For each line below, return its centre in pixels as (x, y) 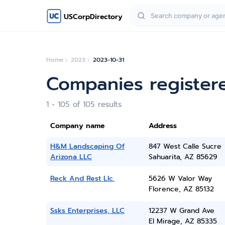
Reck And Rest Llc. (82, 179)
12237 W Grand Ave (181, 211)
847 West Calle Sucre (185, 146)
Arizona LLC (71, 157)
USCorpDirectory (93, 17)
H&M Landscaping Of (87, 146)
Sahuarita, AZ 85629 (183, 157)
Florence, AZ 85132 (181, 189)
